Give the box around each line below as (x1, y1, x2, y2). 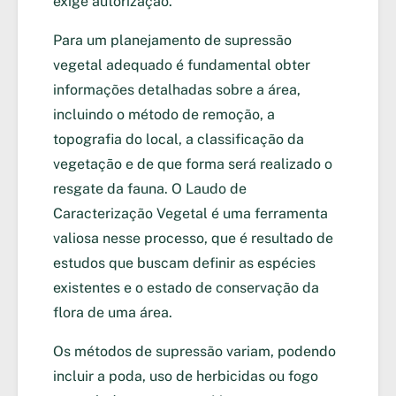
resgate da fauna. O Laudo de (53, 180, 247, 198)
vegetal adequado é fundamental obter (53, 57, 310, 74)
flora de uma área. (53, 304, 172, 322)
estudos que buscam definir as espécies (53, 255, 316, 272)
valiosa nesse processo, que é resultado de (53, 230, 333, 247)
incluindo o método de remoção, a (53, 106, 275, 124)
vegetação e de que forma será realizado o (53, 156, 332, 173)
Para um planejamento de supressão (53, 32, 292, 49)
